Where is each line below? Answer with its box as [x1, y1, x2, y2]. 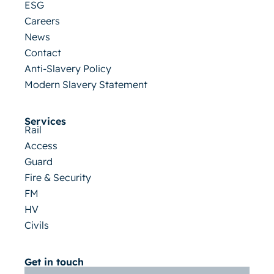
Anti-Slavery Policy [24, 62, 111, 75]
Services [24, 115, 66, 128]
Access [24, 139, 57, 152]
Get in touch [24, 256, 84, 268]
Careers [24, 15, 60, 28]
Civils [24, 219, 49, 232]
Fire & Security [24, 171, 91, 184]
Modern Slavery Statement [24, 78, 147, 91]
